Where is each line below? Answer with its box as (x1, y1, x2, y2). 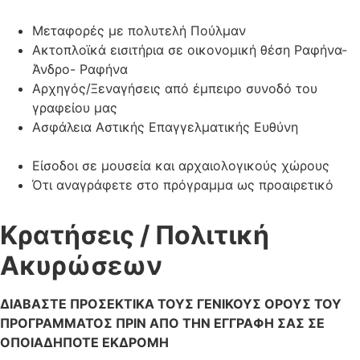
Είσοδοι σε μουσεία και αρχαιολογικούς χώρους (32, 157, 329, 174)
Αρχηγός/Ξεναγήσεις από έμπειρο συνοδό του (32, 80, 317, 97)
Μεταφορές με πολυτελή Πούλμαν (32, 22, 246, 39)
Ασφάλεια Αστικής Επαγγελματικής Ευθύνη (32, 119, 298, 136)
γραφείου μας (32, 100, 117, 117)
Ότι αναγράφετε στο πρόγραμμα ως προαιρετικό (32, 177, 333, 194)
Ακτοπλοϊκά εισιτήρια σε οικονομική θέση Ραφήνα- (32, 42, 347, 59)
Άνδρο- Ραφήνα (32, 61, 128, 78)
